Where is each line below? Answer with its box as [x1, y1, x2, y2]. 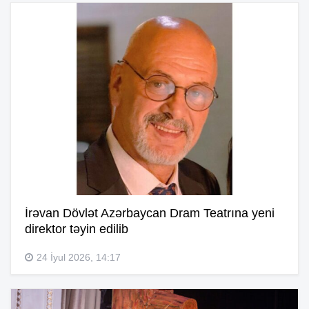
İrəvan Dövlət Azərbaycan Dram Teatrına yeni [25, 206, 275, 221]
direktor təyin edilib [25, 222, 128, 237]
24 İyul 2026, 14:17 [37, 252, 121, 263]
